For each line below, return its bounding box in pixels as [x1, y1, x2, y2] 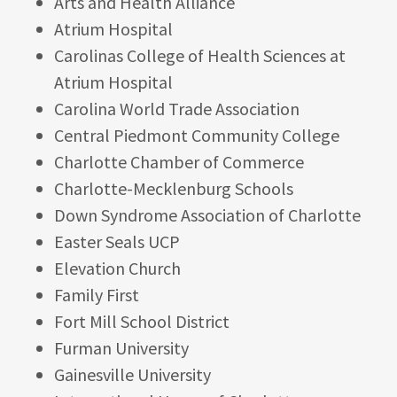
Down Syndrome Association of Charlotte [53, 204, 361, 226]
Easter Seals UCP [53, 230, 180, 253]
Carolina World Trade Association [53, 97, 303, 120]
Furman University [53, 337, 189, 359]
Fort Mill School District [53, 310, 230, 332]
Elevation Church [53, 257, 181, 279]
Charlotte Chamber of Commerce [53, 151, 304, 173]
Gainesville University [53, 363, 214, 385]
